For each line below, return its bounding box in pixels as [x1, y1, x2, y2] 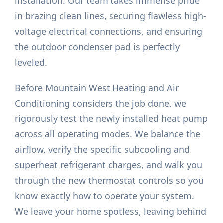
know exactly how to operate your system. [15, 190, 195, 202]
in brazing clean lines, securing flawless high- [15, 10, 207, 22]
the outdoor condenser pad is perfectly [15, 41, 180, 53]
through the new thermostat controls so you [15, 174, 204, 187]
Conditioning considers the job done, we [15, 97, 187, 110]
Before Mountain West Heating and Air [15, 82, 179, 94]
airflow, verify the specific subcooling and [15, 143, 190, 156]
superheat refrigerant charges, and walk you [15, 159, 203, 171]
